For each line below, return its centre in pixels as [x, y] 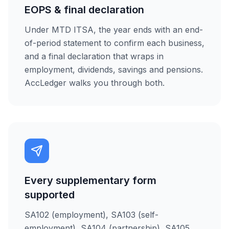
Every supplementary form [90, 180]
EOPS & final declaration [84, 10]
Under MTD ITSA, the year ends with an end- [114, 30]
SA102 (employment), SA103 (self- [91, 215]
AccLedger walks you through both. [95, 83]
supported [50, 195]
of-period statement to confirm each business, [114, 43]
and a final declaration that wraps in [94, 56]
